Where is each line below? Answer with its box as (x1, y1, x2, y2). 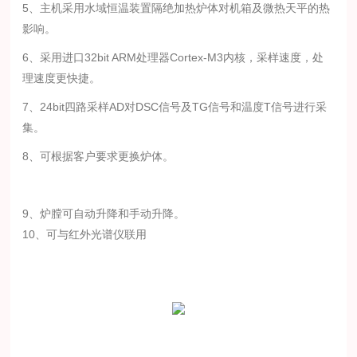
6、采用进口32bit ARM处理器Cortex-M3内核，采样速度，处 (22, 51, 324, 64)
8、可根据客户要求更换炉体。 (22, 150, 175, 163)
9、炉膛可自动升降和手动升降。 (22, 207, 186, 220)
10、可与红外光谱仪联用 (22, 228, 147, 241)
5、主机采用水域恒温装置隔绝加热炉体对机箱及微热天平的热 (22, 2, 331, 14)
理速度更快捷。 (22, 72, 101, 84)
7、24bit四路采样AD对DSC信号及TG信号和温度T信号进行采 (22, 100, 328, 113)
